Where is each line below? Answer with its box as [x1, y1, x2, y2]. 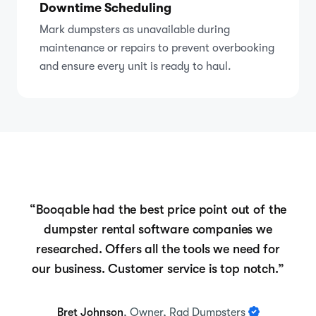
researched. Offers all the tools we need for [36, 241, 280, 256]
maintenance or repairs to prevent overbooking [39, 41, 274, 54]
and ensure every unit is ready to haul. [39, 59, 231, 73]
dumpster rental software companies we [44, 221, 272, 236]
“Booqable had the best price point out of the [29, 202, 287, 217]
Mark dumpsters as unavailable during [39, 23, 230, 36]
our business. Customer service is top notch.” [32, 261, 284, 276]
